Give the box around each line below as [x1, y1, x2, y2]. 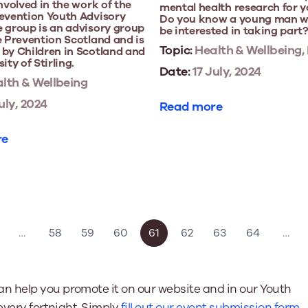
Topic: [159, 42, 192, 59]
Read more [159, 98, 223, 115]
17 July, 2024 [190, 63, 261, 80]
